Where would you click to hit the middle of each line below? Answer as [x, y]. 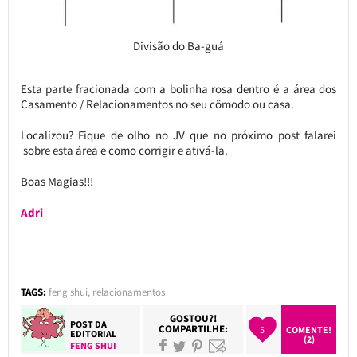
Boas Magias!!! [57, 181]
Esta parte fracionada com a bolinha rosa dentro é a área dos [178, 88]
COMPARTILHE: [193, 328]
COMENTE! [309, 329]
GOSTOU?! [193, 318]
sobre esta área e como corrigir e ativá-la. [124, 150]
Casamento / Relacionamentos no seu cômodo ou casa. [157, 104]
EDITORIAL [94, 333]
